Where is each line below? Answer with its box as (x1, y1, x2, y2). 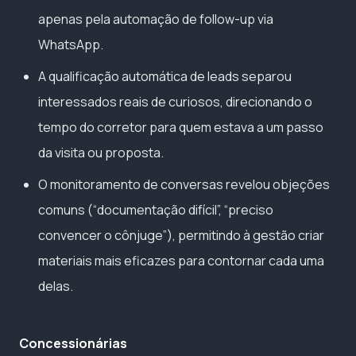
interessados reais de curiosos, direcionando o (38, 92, 312, 110)
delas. (38, 277, 73, 295)
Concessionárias (19, 334, 127, 352)
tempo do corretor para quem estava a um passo (38, 118, 323, 136)
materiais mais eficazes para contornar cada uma (38, 251, 324, 269)
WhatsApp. (38, 35, 103, 53)
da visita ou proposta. (38, 143, 164, 161)
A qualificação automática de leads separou (38, 67, 292, 85)
